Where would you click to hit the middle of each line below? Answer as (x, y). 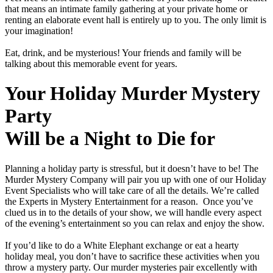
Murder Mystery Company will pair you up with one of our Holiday (136, 179)
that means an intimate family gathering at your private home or (126, 9)
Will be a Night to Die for (110, 139)
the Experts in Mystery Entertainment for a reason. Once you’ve (129, 201)
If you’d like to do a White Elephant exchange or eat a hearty (122, 245)
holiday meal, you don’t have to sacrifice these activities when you (132, 256)
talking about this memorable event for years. (91, 64)
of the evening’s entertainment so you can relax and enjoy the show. (135, 223)
